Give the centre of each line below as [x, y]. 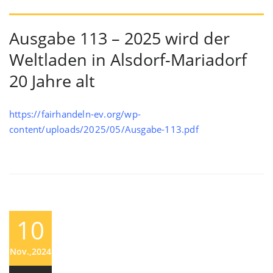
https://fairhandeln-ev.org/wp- [75, 114]
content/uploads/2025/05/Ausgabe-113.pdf [104, 129]
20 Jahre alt [52, 81]
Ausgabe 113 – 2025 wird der [119, 38]
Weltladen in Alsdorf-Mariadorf [128, 59]
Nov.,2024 [30, 251]
